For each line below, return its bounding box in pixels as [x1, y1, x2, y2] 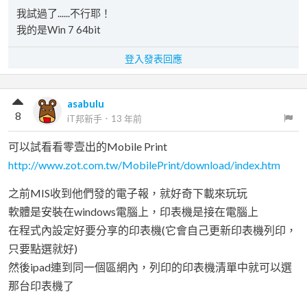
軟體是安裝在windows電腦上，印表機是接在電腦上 [8, 205, 258, 218]
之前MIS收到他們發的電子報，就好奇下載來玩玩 [8, 186, 247, 199]
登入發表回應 [125, 53, 182, 64]
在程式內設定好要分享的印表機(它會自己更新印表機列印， [8, 223, 297, 236]
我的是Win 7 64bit [16, 23, 101, 36]
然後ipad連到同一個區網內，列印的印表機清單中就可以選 [8, 260, 292, 273]
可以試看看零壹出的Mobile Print [8, 140, 167, 153]
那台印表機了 [8, 279, 74, 292]
